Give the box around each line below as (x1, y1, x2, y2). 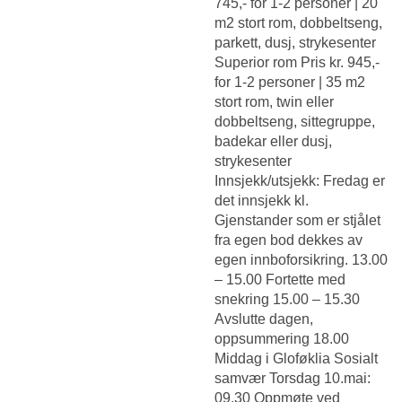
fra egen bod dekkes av (214, 232, 363, 249)
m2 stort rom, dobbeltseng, (214, 15, 382, 31)
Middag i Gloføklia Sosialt (214, 351, 378, 367)
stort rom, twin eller (214, 94, 334, 110)
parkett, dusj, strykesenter (214, 35, 376, 51)
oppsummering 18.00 (214, 331, 349, 347)
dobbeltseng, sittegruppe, (214, 114, 375, 130)
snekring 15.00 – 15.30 (214, 292, 360, 308)
